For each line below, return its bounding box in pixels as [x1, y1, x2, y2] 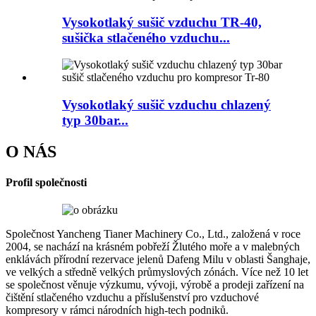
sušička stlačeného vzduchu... [62, 30, 230, 45]
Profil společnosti [6, 176, 87, 189]
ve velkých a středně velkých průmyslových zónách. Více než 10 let [6, 266, 308, 279]
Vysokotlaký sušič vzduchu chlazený [62, 97, 271, 112]
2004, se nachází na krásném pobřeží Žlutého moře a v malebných [6, 241, 300, 253]
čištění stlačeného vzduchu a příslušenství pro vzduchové [6, 291, 259, 304]
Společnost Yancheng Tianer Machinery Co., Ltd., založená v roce [6, 228, 300, 241]
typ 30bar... [62, 112, 128, 128]
